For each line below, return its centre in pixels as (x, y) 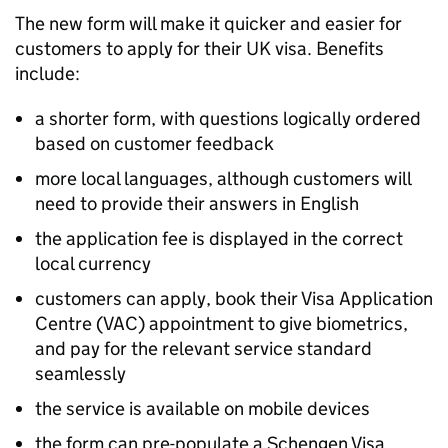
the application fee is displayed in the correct (219, 238)
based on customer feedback (154, 143)
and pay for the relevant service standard (203, 348)
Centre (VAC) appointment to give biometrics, (221, 323)
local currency (93, 263)
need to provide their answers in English (197, 203)
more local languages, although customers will (223, 178)
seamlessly (80, 373)
